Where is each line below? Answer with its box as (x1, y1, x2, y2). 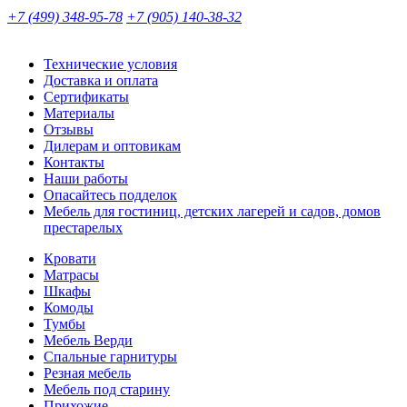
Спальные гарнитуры (44, 348, 177, 364)
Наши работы (44, 170, 128, 186)
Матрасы (44, 266, 99, 283)
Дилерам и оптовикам (44, 137, 181, 154)
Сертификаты (44, 88, 129, 104)
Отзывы (44, 121, 94, 137)
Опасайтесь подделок (44, 186, 177, 203)
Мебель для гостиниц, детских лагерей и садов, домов (44, 203, 381, 219)
